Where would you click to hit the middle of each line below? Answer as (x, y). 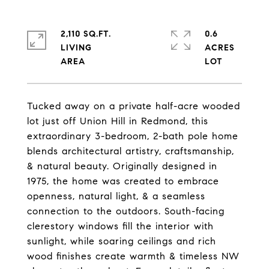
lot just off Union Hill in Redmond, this (118, 121)
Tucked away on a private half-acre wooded (134, 106)
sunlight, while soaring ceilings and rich (122, 241)
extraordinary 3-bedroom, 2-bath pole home (133, 136)
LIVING (76, 48)
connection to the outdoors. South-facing (126, 211)
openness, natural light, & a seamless (116, 196)
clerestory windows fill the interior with (120, 226)
